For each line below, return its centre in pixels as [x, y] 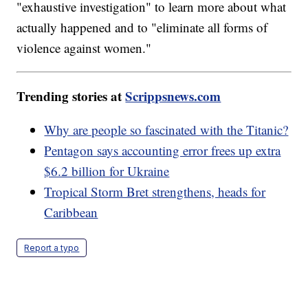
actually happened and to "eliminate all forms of [142, 27]
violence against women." [84, 48]
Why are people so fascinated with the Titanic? [166, 130]
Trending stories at [71, 96]
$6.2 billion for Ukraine [107, 171]
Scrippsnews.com [173, 96]
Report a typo [52, 248]
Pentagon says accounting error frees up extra [163, 151]
